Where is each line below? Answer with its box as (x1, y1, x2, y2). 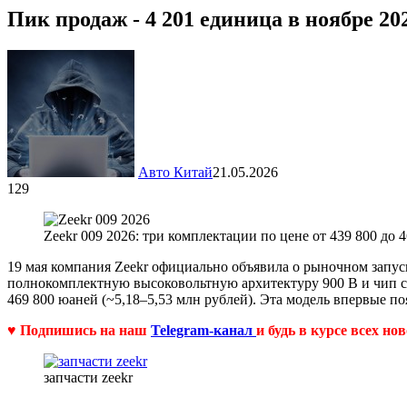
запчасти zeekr (44, 369, 133, 385)
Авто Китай (138, 164, 213, 180)
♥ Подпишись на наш (7, 322, 151, 338)
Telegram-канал (151, 322, 256, 338)
